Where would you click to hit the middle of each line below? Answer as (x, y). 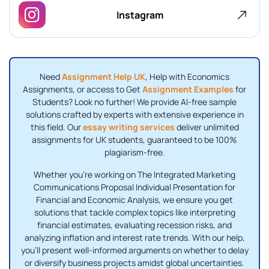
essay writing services (128, 127)
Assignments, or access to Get (82, 89)
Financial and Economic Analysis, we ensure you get (134, 200)
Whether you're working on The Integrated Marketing (134, 175)
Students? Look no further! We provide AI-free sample (134, 102)
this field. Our (56, 127)
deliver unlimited (207, 127)
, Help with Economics (187, 77)
